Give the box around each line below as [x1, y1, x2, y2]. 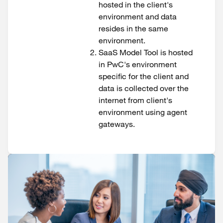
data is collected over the [99, 83, 189, 93]
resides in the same [99, 23, 168, 33]
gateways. [99, 119, 135, 129]
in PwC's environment [99, 59, 177, 69]
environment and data [99, 11, 177, 21]
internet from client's [99, 95, 172, 105]
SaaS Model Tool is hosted [99, 47, 193, 57]
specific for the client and [99, 71, 189, 81]
